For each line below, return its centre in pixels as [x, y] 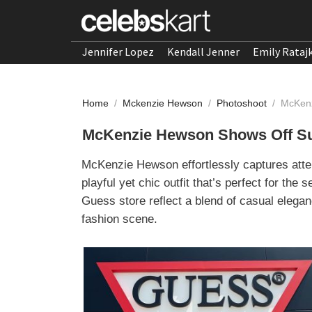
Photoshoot [243, 103]
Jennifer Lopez [118, 52]
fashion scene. [119, 219]
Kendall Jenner [203, 52]
